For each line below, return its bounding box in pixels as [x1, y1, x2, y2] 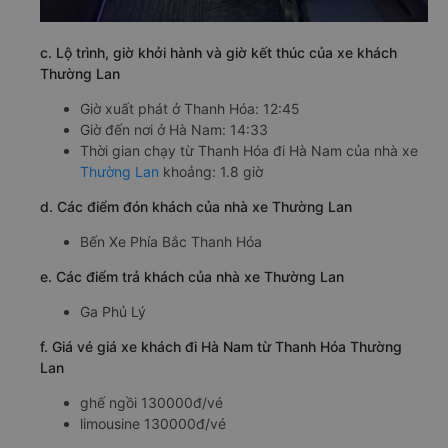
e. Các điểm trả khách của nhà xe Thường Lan [40, 268, 344, 286]
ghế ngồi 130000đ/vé [80, 394, 223, 412]
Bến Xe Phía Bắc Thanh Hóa [80, 233, 262, 251]
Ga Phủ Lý [80, 303, 146, 321]
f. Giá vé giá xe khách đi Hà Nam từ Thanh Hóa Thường [40, 338, 402, 356]
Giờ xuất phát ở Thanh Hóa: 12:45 [80, 100, 300, 118]
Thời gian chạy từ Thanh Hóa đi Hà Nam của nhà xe [80, 142, 418, 160]
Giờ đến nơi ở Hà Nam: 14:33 [80, 121, 268, 139]
